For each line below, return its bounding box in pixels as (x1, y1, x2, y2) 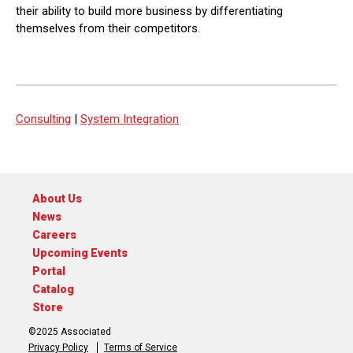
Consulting (16, 112, 71, 126)
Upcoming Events (32, 247, 128, 259)
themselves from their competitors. (16, 21, 200, 35)
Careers (32, 229, 76, 241)
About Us (32, 192, 82, 205)
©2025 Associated (28, 326, 111, 337)
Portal (32, 265, 65, 277)
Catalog (32, 283, 74, 295)
